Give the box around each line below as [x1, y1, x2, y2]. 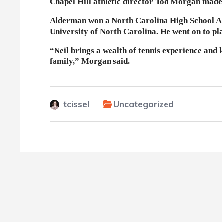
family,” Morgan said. [50, 56, 130, 66]
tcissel [63, 99, 89, 109]
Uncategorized [113, 99, 174, 109]
